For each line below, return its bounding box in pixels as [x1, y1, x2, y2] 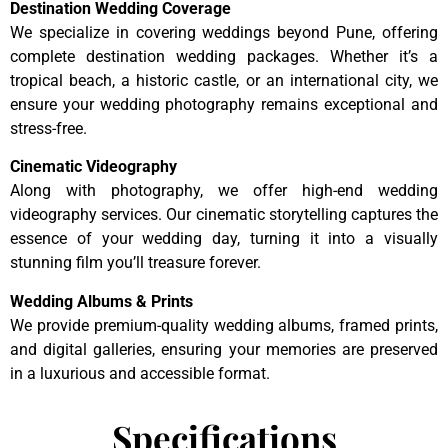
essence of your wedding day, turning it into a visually [10, 229, 438, 249]
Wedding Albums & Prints [10, 291, 193, 311]
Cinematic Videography [10, 157, 177, 177]
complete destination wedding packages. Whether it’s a [10, 46, 438, 66]
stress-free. [10, 118, 87, 138]
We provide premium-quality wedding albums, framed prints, [10, 315, 438, 335]
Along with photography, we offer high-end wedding [10, 181, 438, 201]
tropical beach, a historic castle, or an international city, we [10, 70, 438, 90]
